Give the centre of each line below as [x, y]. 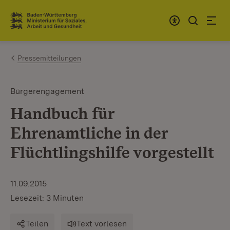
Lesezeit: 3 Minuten [47, 198]
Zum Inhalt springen [68, 16]
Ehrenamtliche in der [89, 133]
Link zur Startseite [48, 25]
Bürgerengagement [47, 91]
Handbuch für [62, 113]
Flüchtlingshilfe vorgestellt [112, 152]
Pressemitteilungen [49, 58]
